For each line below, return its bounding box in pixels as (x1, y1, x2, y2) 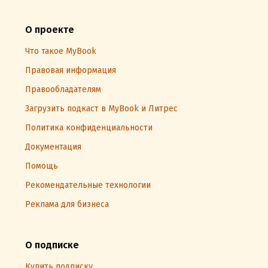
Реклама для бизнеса (25, 199, 109, 209)
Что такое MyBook (25, 46, 96, 56)
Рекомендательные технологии (25, 180, 151, 190)
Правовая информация (25, 65, 116, 75)
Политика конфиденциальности (25, 123, 153, 133)
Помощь (25, 161, 58, 171)
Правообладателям (25, 84, 101, 95)
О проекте (25, 24, 74, 35)
